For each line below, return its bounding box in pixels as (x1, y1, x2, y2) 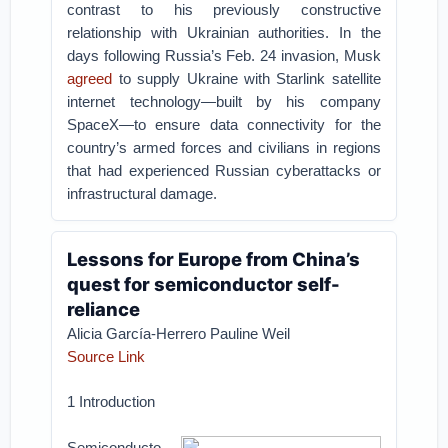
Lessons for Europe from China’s (67, 248, 361, 270)
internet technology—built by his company (67, 93, 381, 110)
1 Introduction (67, 393, 156, 410)
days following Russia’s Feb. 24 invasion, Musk (67, 47, 381, 64)
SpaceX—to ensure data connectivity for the (67, 116, 381, 133)
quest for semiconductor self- (67, 273, 341, 295)
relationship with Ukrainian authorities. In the (67, 24, 381, 41)
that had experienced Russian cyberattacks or (67, 162, 381, 179)
